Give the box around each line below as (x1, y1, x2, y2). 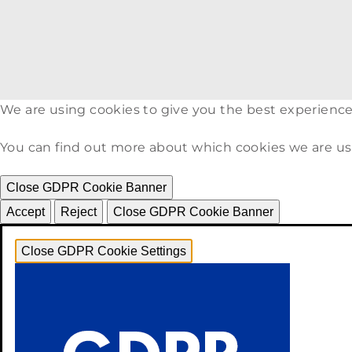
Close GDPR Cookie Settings (21, 244, 186, 258)
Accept (6, 204, 45, 218)
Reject (60, 204, 97, 218)
